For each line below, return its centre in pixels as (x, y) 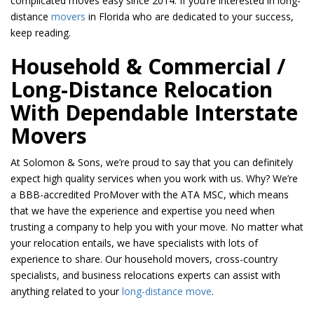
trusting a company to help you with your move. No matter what (157, 227)
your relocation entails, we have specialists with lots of (134, 243)
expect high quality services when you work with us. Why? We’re (154, 179)
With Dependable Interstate (154, 113)
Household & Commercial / (148, 67)
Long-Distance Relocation (142, 90)
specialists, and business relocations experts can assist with (145, 275)
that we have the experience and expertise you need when (143, 211)
